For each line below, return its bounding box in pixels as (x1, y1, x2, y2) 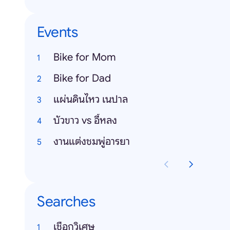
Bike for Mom (53, 51, 116, 64)
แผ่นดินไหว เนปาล (53, 93, 128, 106)
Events (37, 23, 78, 41)
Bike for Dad (53, 72, 111, 85)
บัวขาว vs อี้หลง (53, 114, 117, 127)
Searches (37, 193, 95, 210)
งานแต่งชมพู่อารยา (53, 135, 130, 148)
